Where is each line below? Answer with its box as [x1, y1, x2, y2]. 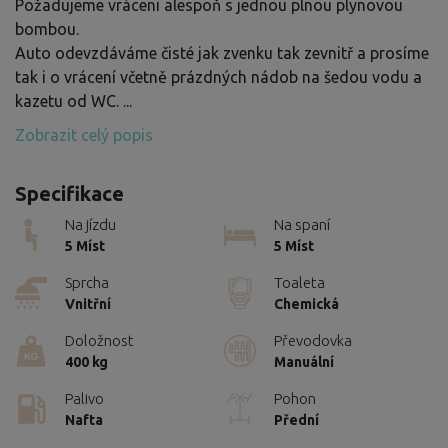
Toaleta [274, 273, 325, 291]
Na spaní [274, 215, 330, 233]
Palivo [65, 389, 104, 407]
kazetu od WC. [15, 91, 123, 110]
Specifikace [15, 181, 124, 205]
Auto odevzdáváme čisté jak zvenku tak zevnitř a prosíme [15, 43, 429, 62]
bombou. [15, 19, 79, 38]
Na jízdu [65, 215, 116, 233]
